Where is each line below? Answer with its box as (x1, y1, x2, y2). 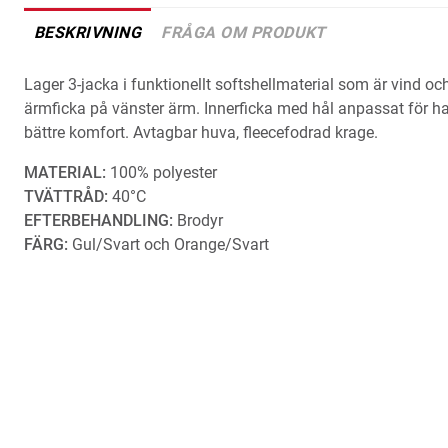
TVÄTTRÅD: (24, 187, 108, 206)
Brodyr (173, 211, 223, 230)
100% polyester (106, 163, 221, 182)
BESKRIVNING (34, 23, 142, 42)
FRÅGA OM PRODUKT (161, 23, 326, 42)
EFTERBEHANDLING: (24, 211, 173, 230)
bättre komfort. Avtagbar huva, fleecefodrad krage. (24, 123, 378, 142)
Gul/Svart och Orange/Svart (68, 235, 269, 254)
